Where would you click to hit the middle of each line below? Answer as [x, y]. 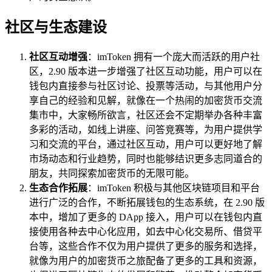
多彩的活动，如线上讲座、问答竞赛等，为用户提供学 [146, 129]
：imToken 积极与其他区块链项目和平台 [174, 188]
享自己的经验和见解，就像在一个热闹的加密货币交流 [146, 100]
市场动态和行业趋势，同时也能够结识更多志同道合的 [146, 158]
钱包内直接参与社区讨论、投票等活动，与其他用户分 [146, 86]
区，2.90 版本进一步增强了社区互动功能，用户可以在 [146, 71]
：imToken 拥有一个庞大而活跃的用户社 [174, 56]
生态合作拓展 [58, 188]
